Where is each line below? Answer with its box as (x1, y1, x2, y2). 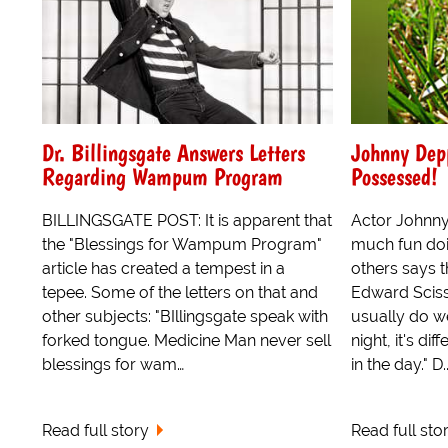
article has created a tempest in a (42, 258, 285, 278)
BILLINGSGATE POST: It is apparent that (42, 210, 332, 230)
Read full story (42, 421, 149, 441)
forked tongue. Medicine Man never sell (42, 330, 331, 350)
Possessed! (350, 161, 438, 191)
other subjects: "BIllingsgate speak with (42, 306, 328, 326)
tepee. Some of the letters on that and (42, 282, 318, 302)
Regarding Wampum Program (42, 161, 283, 191)
